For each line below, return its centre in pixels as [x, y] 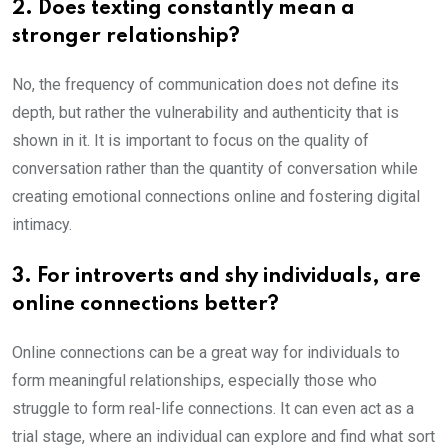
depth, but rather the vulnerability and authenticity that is [205, 113]
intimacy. [44, 225]
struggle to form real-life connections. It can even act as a [213, 409]
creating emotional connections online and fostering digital [216, 197]
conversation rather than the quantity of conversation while [215, 169]
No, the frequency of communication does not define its [205, 85]
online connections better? [148, 305]
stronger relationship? [128, 37]
